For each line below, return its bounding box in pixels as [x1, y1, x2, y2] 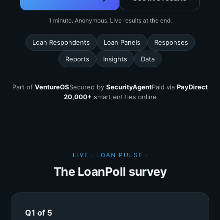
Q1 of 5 [25, 208, 52, 218]
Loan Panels [103, 38, 140, 46]
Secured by [69, 83, 106, 91]
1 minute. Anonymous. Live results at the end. [48, 17, 172, 24]
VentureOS [35, 83, 69, 91]
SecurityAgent [106, 83, 152, 91]
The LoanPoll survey [53, 165, 167, 179]
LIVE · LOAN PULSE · [72, 151, 148, 159]
